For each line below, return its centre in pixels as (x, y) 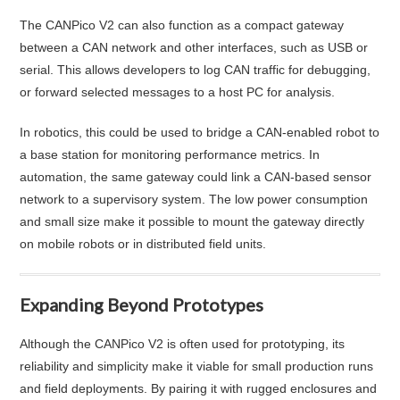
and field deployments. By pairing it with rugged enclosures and (199, 388)
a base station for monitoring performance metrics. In (170, 154)
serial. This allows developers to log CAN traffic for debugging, (196, 69)
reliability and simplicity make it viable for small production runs (197, 366)
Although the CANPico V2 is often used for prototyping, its (183, 343)
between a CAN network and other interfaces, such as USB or (194, 47)
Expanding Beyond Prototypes (142, 304)
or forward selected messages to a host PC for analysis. (178, 92)
